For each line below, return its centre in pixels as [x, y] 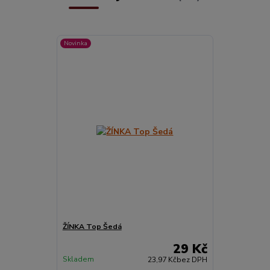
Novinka [76, 43]
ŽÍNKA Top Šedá [92, 227]
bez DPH [192, 259]
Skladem [78, 259]
